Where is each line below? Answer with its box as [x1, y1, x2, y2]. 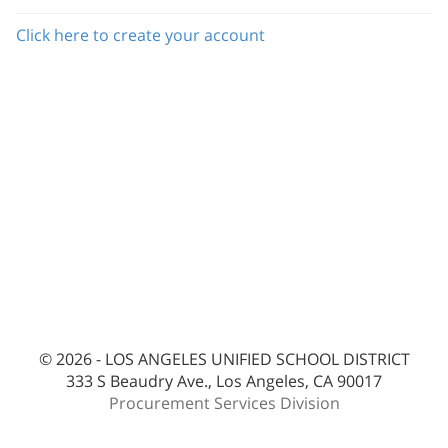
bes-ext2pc [183, 414, 265, 436]
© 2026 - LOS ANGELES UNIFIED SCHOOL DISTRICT [38, 348, 410, 370]
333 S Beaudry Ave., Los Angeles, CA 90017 [66, 370, 382, 392]
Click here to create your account [16, 24, 265, 46]
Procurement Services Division [108, 392, 340, 414]
